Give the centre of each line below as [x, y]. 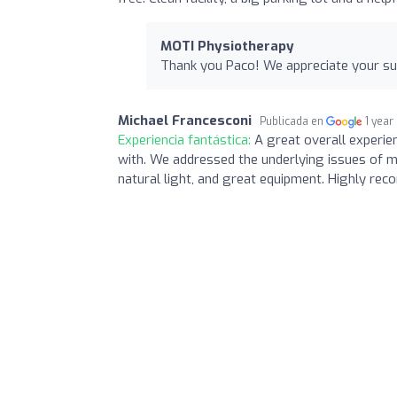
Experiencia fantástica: [186, 140]
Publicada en [293, 121]
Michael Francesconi [185, 120]
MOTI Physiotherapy [227, 46]
